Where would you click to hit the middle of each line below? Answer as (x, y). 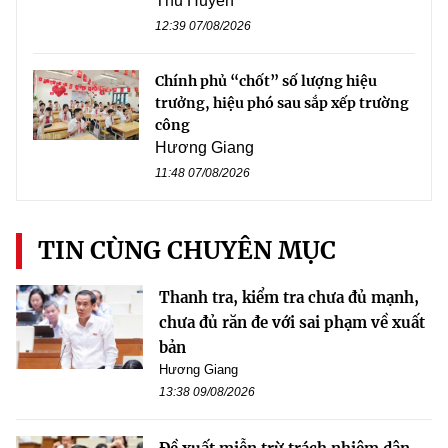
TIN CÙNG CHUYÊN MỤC (187, 250)
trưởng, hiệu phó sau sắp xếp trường (282, 102)
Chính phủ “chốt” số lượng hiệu (266, 80)
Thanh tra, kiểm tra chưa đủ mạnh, (289, 297)
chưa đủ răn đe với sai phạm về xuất (292, 322)
